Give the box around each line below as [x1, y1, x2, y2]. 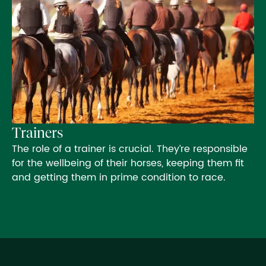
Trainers [12, 125, 63, 141]
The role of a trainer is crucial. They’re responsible [12, 141, 248, 157]
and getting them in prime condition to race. [12, 170, 226, 186]
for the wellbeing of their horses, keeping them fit [12, 156, 244, 172]
